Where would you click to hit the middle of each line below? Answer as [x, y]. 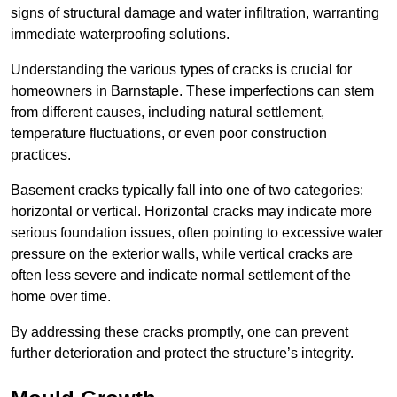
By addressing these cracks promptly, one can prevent [179, 332]
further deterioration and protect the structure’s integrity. [182, 354]
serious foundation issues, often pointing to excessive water [197, 233]
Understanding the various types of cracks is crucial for [181, 70]
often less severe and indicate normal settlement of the [181, 276]
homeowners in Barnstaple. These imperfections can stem [192, 91]
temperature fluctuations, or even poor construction [169, 134]
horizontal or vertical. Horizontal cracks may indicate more [191, 212]
